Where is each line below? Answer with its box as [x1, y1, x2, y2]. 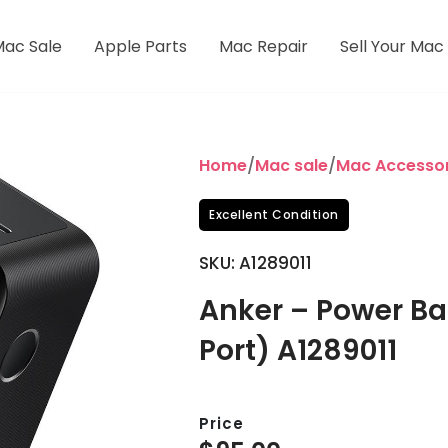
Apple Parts [94, 35, 188, 58]
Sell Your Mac [340, 35, 445, 58]
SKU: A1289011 [199, 251, 313, 275]
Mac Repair [219, 35, 309, 58]
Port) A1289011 [199, 331, 398, 370]
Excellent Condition [209, 206, 339, 223]
